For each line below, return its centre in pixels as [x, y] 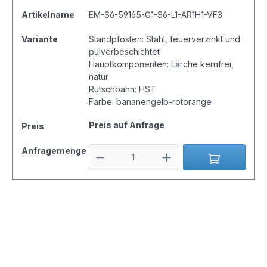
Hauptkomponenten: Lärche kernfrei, [161, 64]
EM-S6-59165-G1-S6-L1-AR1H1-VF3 [155, 15]
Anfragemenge [54, 151]
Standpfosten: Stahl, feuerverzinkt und [164, 39]
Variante [40, 39]
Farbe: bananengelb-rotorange [150, 102]
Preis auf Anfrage [126, 125]
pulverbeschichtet [124, 52]
